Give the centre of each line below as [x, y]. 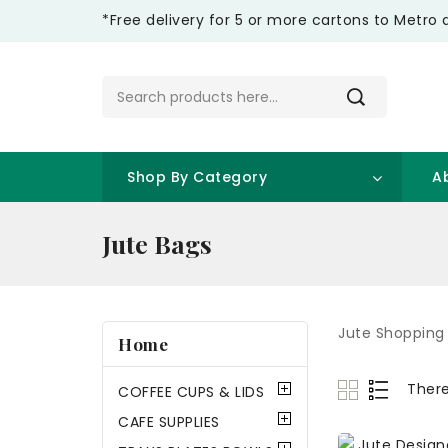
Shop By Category [197, 177]
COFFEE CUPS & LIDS [191, 392]
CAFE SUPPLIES [169, 422]
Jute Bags [157, 243]
